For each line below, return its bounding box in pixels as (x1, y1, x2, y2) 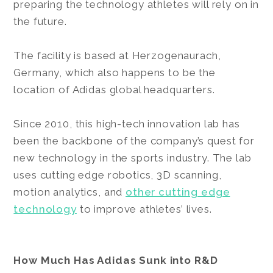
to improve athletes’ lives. (76, 202, 212, 215)
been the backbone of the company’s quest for (13, 134, 255, 147)
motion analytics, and (13, 185, 126, 198)
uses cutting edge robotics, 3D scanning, (13, 168, 222, 181)
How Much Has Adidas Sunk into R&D (13, 253, 218, 266)
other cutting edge (126, 185, 230, 198)
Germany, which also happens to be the (13, 66, 216, 79)
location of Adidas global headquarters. (13, 83, 218, 96)
